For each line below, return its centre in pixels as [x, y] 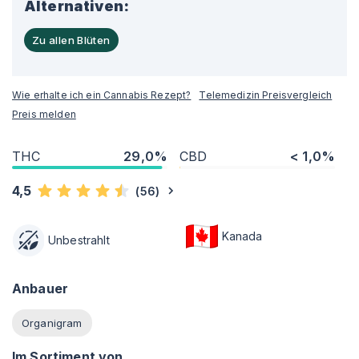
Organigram [52, 323]
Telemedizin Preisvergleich [266, 95]
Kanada [242, 236]
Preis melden [44, 114]
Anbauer [40, 288]
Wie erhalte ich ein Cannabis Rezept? [102, 95]
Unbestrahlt [79, 240]
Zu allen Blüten [71, 40]
